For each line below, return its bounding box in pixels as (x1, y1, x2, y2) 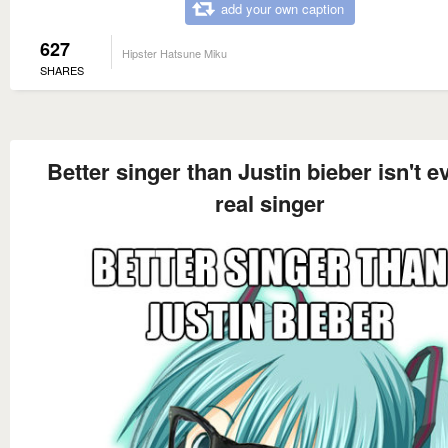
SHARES (40, 62, 84, 79)
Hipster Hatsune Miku (122, 45, 227, 62)
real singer (215, 187, 325, 220)
